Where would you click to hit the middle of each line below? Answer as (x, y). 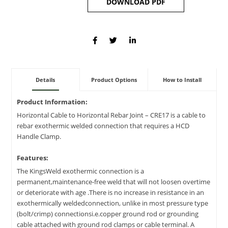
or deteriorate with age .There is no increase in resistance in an (110, 193)
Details (46, 79)
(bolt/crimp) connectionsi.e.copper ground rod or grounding (108, 214)
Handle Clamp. (39, 137)
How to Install (182, 79)
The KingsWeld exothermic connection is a (80, 171)
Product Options (114, 79)
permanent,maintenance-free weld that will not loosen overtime (113, 182)
